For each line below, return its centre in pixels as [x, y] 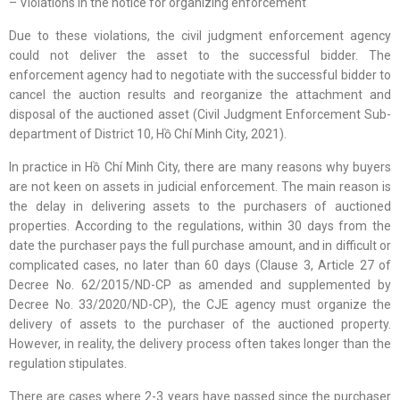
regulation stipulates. [68, 364]
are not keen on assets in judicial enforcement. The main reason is [200, 187]
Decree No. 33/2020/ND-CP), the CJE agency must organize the [200, 305]
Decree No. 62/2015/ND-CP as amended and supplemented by [200, 285]
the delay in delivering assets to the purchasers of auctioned [200, 207]
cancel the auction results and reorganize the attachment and [200, 95]
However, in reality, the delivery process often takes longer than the [200, 344]
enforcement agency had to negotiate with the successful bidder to [200, 75]
